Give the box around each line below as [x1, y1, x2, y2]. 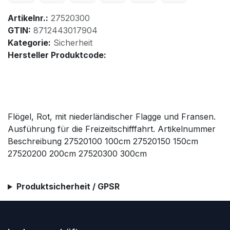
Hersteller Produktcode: [8, 50, 106, 61]
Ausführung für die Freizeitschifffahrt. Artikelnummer [8, 124, 216, 135]
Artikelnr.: [8, 13, 48, 24]
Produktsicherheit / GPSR [16, 181, 120, 192]
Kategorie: [8, 37, 51, 48]
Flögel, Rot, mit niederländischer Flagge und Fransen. [8, 111, 216, 122]
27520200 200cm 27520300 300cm [8, 148, 147, 159]
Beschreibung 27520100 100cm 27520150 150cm [8, 136, 198, 147]
